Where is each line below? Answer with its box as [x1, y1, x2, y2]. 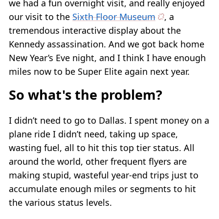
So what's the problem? [9, 85, 162, 104]
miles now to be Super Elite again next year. [9, 65, 190, 77]
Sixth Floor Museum [72, 10, 155, 22]
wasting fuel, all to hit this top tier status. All [9, 142, 195, 153]
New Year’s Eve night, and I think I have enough [9, 51, 206, 64]
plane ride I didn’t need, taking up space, [9, 128, 178, 140]
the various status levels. [9, 197, 112, 208]
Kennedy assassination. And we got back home [9, 38, 204, 50]
